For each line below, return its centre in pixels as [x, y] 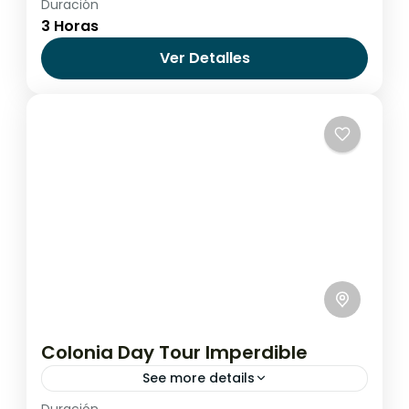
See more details [198, 378]
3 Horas [70, 26]
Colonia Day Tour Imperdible [174, 352]
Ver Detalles [204, 58]
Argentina [99, 20]
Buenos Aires [186, 20]
